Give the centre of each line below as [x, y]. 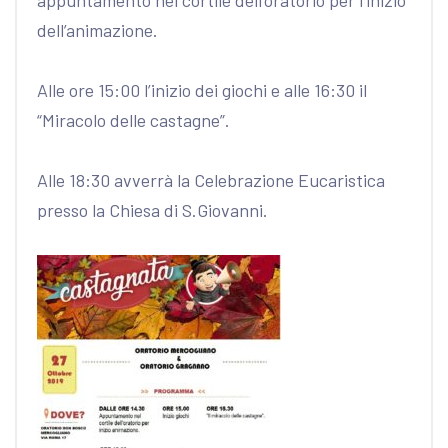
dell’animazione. [97, 29]
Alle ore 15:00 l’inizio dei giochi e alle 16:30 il [202, 89]
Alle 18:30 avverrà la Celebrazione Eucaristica [211, 179]
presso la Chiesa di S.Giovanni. [152, 209]
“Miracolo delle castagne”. [133, 119]
